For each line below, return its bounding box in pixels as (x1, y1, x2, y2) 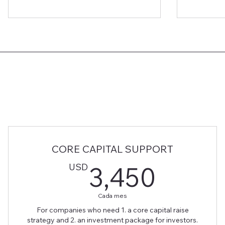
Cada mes (98, 192, 127, 200)
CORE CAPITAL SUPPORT (52, 143, 173, 156)
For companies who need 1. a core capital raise (36, 205, 189, 215)
